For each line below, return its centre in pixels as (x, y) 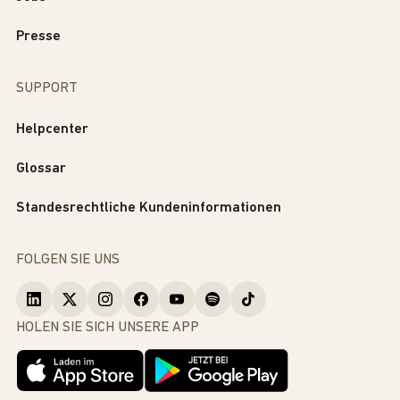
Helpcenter (52, 130)
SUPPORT (47, 89)
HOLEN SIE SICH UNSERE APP (108, 328)
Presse (38, 37)
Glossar (41, 169)
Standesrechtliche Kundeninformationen (149, 208)
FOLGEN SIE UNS (68, 260)
